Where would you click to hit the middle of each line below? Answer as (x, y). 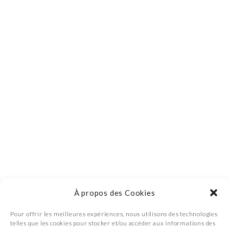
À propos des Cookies (114, 193)
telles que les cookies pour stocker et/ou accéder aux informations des (113, 223)
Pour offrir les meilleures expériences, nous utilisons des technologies (114, 214)
